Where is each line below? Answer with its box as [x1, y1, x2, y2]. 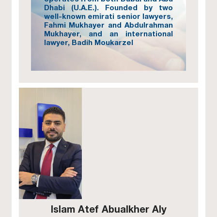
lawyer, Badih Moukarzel [44, 38, 136, 46]
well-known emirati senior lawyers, [44, 12, 173, 20]
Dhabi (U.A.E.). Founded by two [44, 3, 173, 12]
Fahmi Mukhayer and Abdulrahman [44, 20, 173, 29]
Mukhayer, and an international [44, 29, 173, 38]
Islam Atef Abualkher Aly [50, 203, 167, 215]
